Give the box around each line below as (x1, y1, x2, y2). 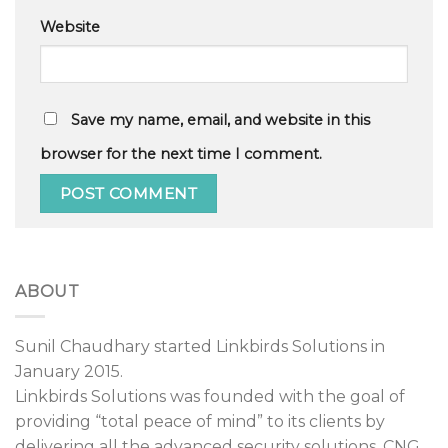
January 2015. (15, 361, 123, 381)
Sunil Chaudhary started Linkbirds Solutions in (15, 336, 385, 356)
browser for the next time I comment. (40, 144, 322, 163)
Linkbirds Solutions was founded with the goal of (15, 386, 405, 406)
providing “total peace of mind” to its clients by (15, 411, 385, 431)
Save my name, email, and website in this (71, 110, 370, 129)
